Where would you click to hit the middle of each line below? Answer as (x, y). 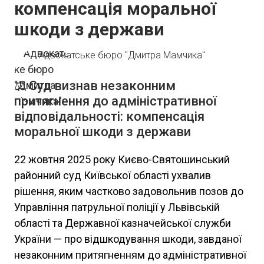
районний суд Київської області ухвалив (113, 175)
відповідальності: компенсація (109, 116)
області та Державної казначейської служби (123, 223)
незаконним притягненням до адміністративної (130, 255)
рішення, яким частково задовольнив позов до (129, 191)
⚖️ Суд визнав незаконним (95, 86)
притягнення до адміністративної (115, 101)
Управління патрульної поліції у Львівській (117, 207)
